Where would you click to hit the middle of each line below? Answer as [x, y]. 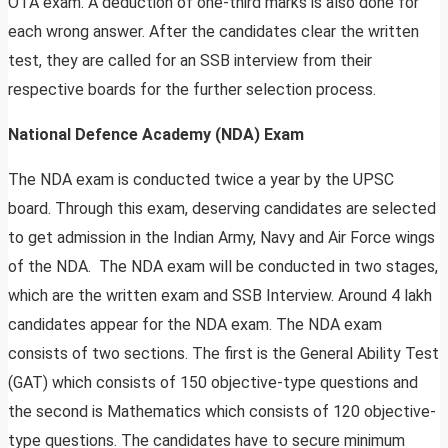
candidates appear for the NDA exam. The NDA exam [195, 325]
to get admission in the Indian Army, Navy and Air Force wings [221, 238]
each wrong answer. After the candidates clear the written [213, 32]
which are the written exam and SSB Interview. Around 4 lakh [220, 296]
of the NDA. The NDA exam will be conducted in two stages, [223, 267]
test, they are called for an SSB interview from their [190, 61]
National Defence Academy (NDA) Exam [156, 135]
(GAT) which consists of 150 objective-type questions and [213, 383]
